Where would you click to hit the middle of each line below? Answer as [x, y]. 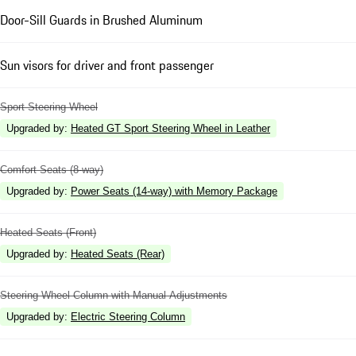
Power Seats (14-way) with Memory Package [174, 191]
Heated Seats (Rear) [118, 253]
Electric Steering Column [128, 316]
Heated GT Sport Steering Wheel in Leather [170, 128]
